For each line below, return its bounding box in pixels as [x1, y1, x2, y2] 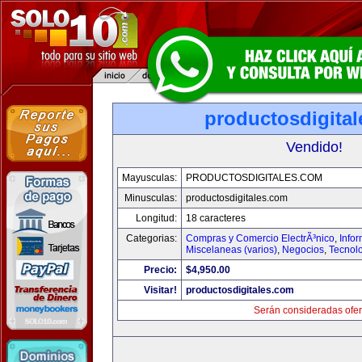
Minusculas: [124, 192, 177, 204]
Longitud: [136, 213, 177, 224]
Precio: [144, 264, 177, 276]
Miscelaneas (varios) [186, 244, 277, 255]
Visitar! [144, 284, 177, 296]
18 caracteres [186, 213, 246, 224]
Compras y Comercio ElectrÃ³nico [186, 233, 335, 244]
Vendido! [286, 139, 343, 155]
